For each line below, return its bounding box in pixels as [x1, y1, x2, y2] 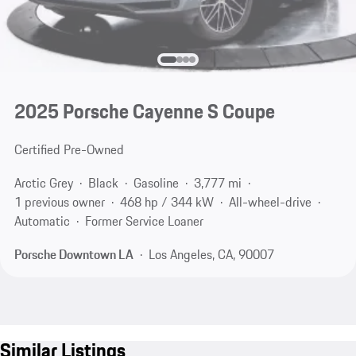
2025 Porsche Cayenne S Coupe [14, 96, 275, 127]
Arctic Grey [14, 173, 73, 193]
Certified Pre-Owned [14, 140, 124, 160]
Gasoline [133, 173, 179, 193]
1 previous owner [14, 192, 105, 212]
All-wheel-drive [228, 192, 311, 212]
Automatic [14, 211, 70, 231]
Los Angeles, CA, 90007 [148, 244, 274, 264]
